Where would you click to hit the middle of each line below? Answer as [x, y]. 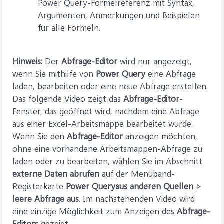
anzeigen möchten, [160, 136]
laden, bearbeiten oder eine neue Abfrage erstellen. [110, 86]
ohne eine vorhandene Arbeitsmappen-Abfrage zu [107, 148]
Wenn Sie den [40, 136]
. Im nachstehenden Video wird [137, 198]
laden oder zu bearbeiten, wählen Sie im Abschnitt [107, 161]
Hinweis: [27, 61]
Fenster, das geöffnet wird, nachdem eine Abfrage [106, 111]
